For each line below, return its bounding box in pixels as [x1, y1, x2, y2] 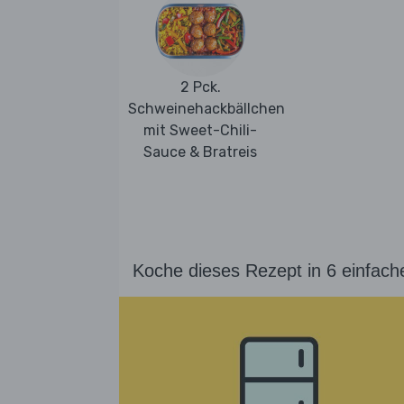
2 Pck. [179, 78, 221, 96]
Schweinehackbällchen [128, 99, 285, 117]
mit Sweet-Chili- [143, 121, 257, 139]
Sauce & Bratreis [143, 142, 257, 161]
